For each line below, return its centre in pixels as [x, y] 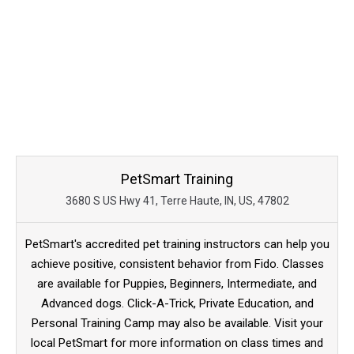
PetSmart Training [177, 179]
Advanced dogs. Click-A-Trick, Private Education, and [177, 304]
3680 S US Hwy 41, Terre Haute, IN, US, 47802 [177, 201]
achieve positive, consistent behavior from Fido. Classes [177, 264]
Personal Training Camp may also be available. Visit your [177, 324]
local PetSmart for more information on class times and [177, 343]
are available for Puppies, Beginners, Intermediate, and [177, 284]
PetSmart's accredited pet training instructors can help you [177, 245]
